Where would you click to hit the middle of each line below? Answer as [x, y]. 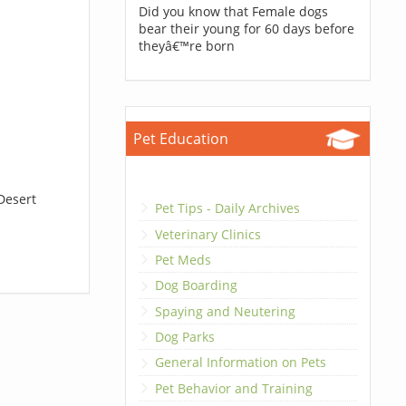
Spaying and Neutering [225, 311]
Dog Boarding [196, 285]
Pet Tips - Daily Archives [227, 208]
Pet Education [180, 139]
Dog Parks [184, 337]
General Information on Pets [240, 362]
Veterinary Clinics [208, 234]
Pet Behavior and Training [233, 388]
